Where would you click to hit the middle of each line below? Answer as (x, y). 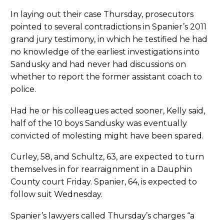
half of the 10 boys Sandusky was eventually (99, 123)
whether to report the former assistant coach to (106, 77)
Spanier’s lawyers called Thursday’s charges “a (102, 215)
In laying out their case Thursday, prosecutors (102, 14)
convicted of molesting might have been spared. (107, 135)
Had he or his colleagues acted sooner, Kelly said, (108, 110)
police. (23, 89)
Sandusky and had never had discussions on (98, 64)
